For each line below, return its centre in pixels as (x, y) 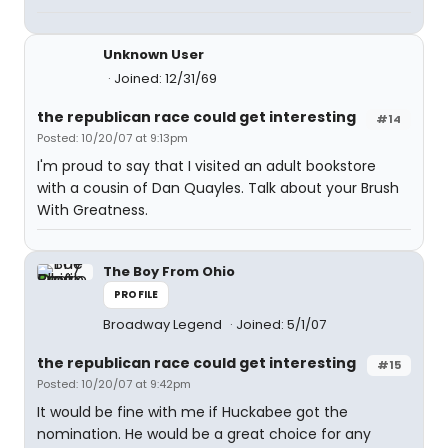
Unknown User (153, 54)
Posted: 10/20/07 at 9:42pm (114, 384)
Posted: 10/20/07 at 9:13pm (112, 138)
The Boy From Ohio (169, 271)
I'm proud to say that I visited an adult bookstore (206, 166)
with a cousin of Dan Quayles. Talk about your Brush (218, 188)
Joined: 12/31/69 (165, 78)
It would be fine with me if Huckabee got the (192, 412)
